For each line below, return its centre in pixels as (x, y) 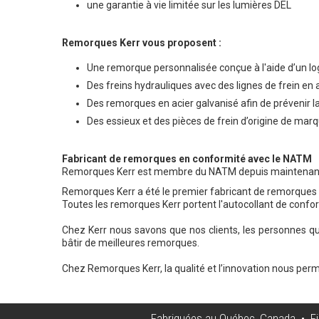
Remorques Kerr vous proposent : (142, 42)
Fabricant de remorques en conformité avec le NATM (187, 158)
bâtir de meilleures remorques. (131, 242)
